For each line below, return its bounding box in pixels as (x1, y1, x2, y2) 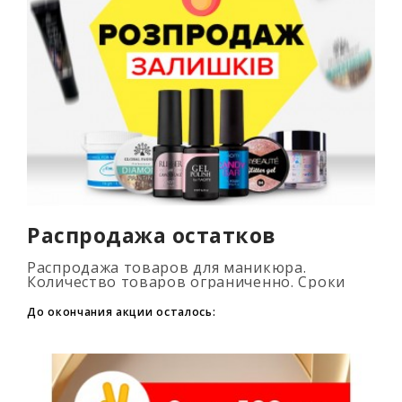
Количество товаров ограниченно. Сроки (27, 271, 345, 292)
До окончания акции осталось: (27, 303, 216, 319)
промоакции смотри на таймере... (27, 285, 286, 306)
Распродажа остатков (27, 220, 276, 249)
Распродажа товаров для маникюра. (27, 257, 307, 277)
